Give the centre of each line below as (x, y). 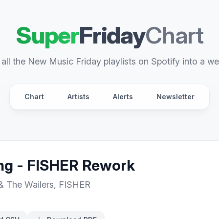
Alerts (123, 97)
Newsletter (175, 97)
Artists (78, 97)
